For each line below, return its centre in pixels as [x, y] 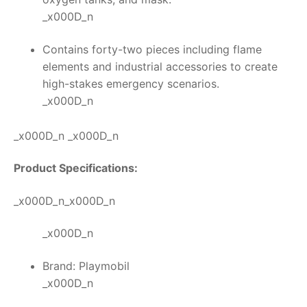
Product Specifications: [76, 168]
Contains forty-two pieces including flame [152, 49]
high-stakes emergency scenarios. [131, 83]
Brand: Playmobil [86, 266]
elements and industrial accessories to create [160, 66]
